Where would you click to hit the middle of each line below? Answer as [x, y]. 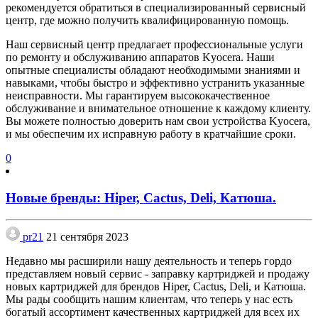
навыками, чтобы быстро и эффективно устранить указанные [155, 82]
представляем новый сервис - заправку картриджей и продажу [158, 274]
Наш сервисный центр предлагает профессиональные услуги [154, 44]
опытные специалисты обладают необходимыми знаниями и [153, 70]
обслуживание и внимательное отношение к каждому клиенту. [158, 108]
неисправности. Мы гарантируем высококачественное [138, 95]
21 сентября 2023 [87, 237]
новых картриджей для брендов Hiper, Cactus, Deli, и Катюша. [156, 287]
